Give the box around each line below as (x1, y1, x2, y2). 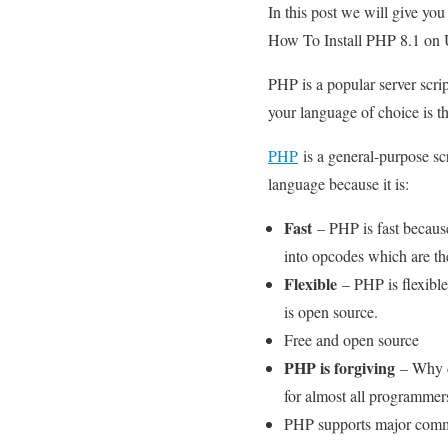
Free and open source (284, 328, 419, 350)
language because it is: (268, 172, 409, 194)
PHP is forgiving (284, 355, 400, 379)
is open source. (284, 300, 378, 322)
